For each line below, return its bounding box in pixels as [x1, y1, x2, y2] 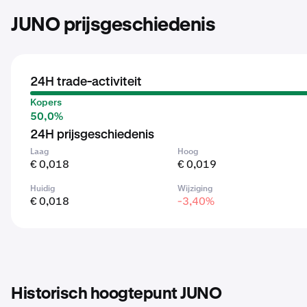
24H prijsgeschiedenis [30, 129, 154, 141]
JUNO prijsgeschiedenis [11, 16, 215, 35]
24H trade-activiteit [30, 76, 142, 88]
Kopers [30, 96, 62, 108]
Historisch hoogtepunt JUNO [11, 286, 221, 302]
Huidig [30, 183, 55, 194]
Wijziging [177, 183, 213, 194]
